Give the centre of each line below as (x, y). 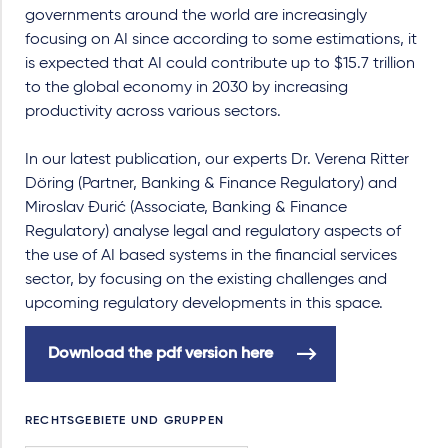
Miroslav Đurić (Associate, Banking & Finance (186, 207)
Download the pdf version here (160, 353)
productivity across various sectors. (153, 111)
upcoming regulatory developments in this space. (204, 303)
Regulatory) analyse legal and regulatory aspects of (213, 231)
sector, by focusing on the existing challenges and (206, 279)
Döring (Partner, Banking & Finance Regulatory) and (211, 183)
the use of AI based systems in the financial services (211, 255)
